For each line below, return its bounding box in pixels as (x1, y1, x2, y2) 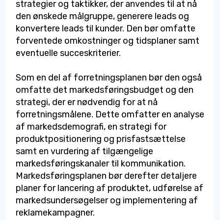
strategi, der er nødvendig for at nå (16, 96, 158, 108)
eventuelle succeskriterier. (16, 47, 121, 58)
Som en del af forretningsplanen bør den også (16, 72, 202, 83)
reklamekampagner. (16, 207, 95, 218)
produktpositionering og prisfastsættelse (16, 133, 186, 144)
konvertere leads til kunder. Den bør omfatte (16, 23, 195, 34)
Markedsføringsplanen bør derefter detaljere (16, 170, 197, 181)
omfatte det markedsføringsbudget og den (16, 84, 193, 95)
